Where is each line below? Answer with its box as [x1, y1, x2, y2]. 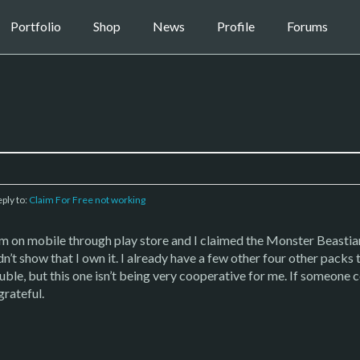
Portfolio [10, 18, 61, 35]
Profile [216, 18, 255, 35]
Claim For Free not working [29, 193, 145, 206]
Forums [286, 18, 328, 35]
